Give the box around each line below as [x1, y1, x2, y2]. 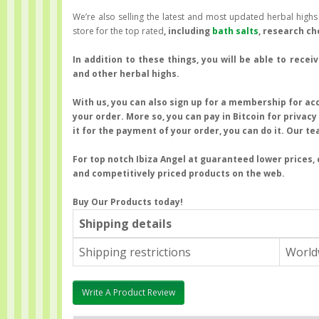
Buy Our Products [73, 195, 152, 208]
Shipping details [79, 215, 172, 231]
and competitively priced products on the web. [73, 167, 285, 179]
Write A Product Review [82, 286, 175, 299]
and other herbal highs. [73, 67, 179, 80]
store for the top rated [73, 24, 164, 37]
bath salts [212, 24, 258, 37]
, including [164, 24, 212, 37]
